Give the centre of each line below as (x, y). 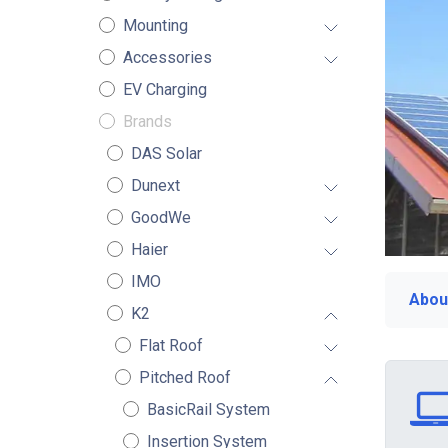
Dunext (155, 185)
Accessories (167, 57)
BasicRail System (208, 409)
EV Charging (164, 89)
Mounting (155, 25)
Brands (147, 121)
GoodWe (160, 217)
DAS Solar (166, 153)
